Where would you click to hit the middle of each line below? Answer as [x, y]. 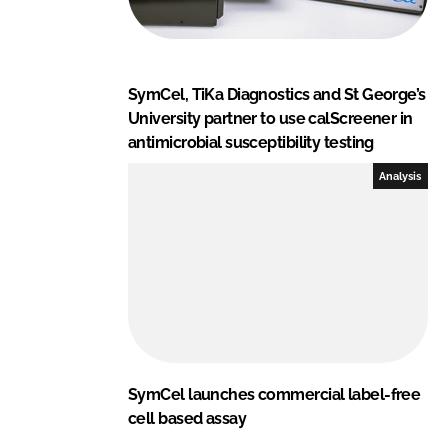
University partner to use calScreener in [270, 118]
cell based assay [187, 418]
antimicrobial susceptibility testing [251, 142]
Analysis [400, 175]
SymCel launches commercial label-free [274, 394]
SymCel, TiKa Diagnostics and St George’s [277, 94]
